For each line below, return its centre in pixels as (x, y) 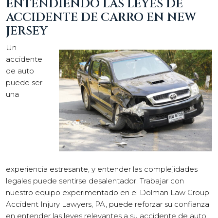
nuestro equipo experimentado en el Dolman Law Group (108, 192)
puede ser (24, 82)
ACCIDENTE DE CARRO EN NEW (101, 17)
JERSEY (28, 31)
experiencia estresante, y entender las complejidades (102, 169)
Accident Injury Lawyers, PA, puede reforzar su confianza (108, 204)
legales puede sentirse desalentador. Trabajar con (95, 181)
